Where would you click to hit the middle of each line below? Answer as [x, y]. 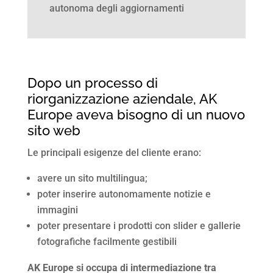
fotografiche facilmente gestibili [107, 241]
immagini [57, 210]
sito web [54, 130]
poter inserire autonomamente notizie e [124, 194]
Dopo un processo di [92, 83]
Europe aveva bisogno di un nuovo [136, 114]
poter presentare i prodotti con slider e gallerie [139, 225]
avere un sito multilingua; [92, 178]
